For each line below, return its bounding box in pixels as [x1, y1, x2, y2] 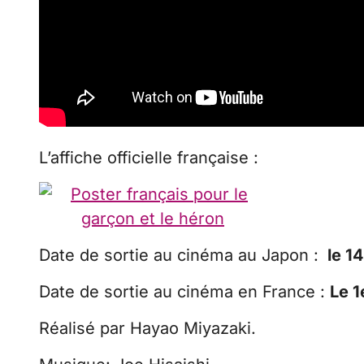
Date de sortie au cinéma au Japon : [39, 245, 323, 265]
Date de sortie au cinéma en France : [39, 281, 330, 301]
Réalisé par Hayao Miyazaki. [39, 318, 256, 338]
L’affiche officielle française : [39, 147, 258, 167]
